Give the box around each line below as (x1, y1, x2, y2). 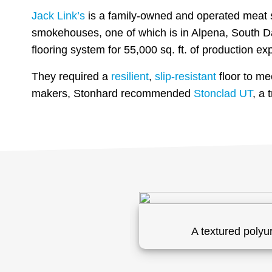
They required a (32, 70, 111, 83)
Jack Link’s (32, 10, 85, 22)
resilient (111, 70, 149, 83)
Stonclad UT (194, 87, 253, 100)
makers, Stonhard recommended (32, 87, 194, 100)
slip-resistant (155, 70, 216, 83)
